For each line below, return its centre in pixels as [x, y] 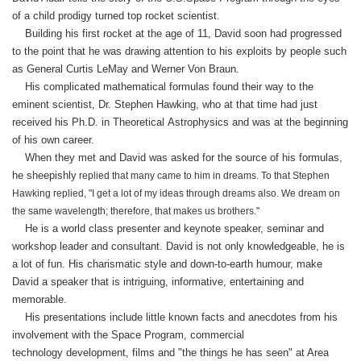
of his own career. [55, 140]
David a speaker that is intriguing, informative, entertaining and [158, 282]
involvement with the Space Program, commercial [128, 335]
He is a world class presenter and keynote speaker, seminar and [168, 228]
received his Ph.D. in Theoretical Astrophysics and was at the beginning [180, 122]
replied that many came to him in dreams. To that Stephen [204, 176]
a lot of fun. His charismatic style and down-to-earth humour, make [167, 264]
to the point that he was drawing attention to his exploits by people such [179, 51]
